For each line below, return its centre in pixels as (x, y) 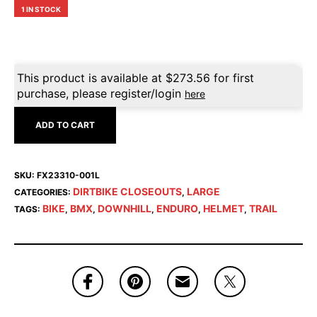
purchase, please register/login (101, 93)
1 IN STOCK (41, 9)
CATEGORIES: (44, 192)
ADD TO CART (65, 125)
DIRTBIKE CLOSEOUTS (127, 191)
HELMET (224, 208)
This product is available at (91, 78)
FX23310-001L (68, 175)
